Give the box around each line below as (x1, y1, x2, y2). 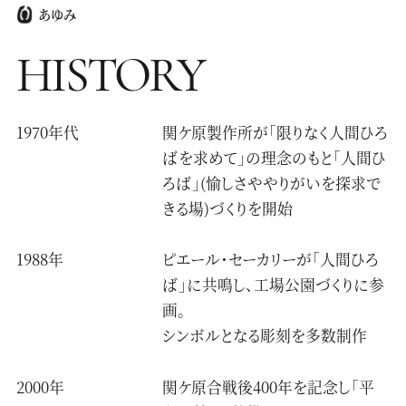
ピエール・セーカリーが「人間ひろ (162, 248, 380, 271)
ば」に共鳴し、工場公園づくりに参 (162, 274, 385, 296)
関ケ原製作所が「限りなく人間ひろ (162, 121, 389, 143)
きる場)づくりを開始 (162, 197, 294, 219)
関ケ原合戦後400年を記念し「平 (162, 376, 375, 398)
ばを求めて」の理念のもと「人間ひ (162, 146, 387, 169)
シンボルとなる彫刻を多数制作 (162, 324, 368, 347)
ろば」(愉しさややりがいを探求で (162, 171, 382, 194)
